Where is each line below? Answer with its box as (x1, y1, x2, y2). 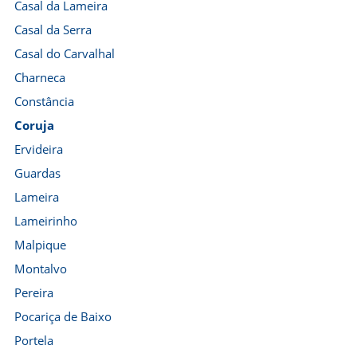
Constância (14, 93, 74, 109)
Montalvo (14, 261, 67, 277)
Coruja (14, 117, 54, 133)
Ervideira (14, 141, 63, 157)
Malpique (14, 237, 66, 253)
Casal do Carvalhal (14, 45, 115, 61)
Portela (14, 332, 53, 348)
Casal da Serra (14, 22, 92, 37)
